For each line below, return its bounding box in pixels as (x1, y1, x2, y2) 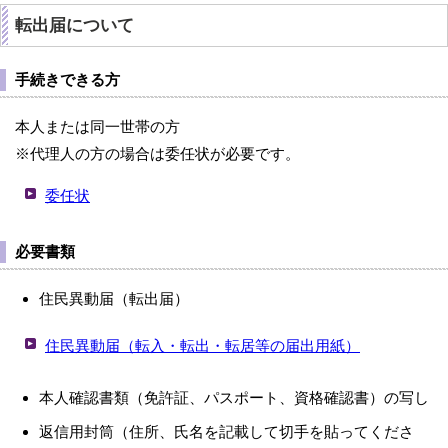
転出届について (15, 16, 134, 35)
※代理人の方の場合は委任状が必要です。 (15, 145, 300, 162)
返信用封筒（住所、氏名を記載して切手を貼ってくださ (39, 423, 414, 440)
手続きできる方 (15, 71, 120, 88)
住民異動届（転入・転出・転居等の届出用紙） (45, 337, 360, 354)
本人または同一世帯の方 (15, 118, 180, 135)
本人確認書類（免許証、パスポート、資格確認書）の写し (39, 389, 429, 406)
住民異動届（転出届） (39, 290, 189, 307)
